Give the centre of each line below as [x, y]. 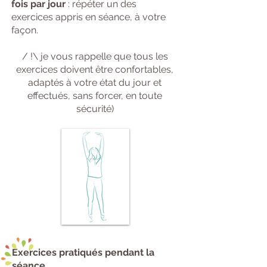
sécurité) [95, 109]
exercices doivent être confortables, [95, 69]
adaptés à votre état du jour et [95, 83]
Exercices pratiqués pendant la [83, 252]
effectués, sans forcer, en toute [95, 96]
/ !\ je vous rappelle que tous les [95, 56]
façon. [25, 30]
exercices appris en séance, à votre [89, 17]
